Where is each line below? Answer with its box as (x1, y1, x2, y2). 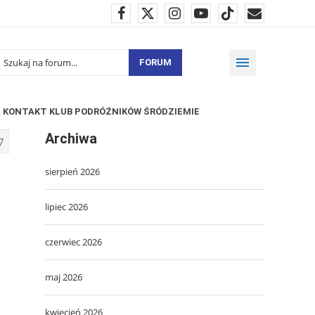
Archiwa (45, 129, 97, 147)
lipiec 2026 (45, 200, 88, 213)
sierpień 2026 (45, 165, 100, 178)
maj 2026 (45, 270, 82, 283)
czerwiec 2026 (45, 235, 102, 248)
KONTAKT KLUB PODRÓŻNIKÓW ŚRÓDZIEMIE (3, 105, 200, 117)
